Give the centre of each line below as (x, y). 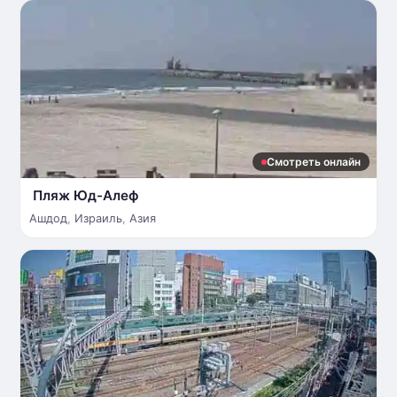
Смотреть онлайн (314, 162)
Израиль (98, 218)
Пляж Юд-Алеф (86, 195)
